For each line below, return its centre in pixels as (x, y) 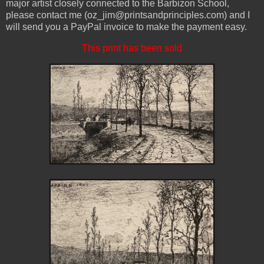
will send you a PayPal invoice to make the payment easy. (126, 27)
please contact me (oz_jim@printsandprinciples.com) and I (128, 15)
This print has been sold (132, 48)
